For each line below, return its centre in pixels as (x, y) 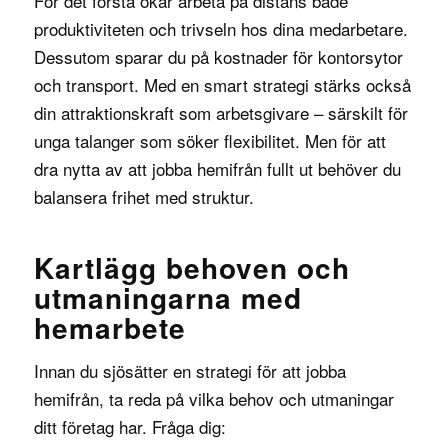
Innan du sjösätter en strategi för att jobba (189, 371)
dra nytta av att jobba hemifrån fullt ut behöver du (217, 168)
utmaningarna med (167, 297)
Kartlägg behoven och (191, 267)
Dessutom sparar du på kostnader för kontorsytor (218, 56)
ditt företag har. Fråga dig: (129, 427)
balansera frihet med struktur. (143, 196)
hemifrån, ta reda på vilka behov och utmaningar (213, 399)
